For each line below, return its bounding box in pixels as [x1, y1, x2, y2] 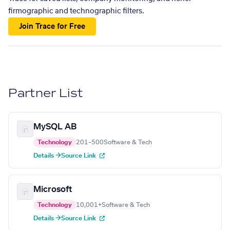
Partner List [8, 86, 84, 101]
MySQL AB [33, 123, 76, 131]
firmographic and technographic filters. [8, 8, 144, 15]
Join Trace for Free [19, 23, 86, 30]
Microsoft [33, 185, 72, 194]
